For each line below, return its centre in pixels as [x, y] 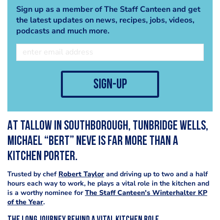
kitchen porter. [42, 157]
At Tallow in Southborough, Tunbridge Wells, [108, 126]
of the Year [25, 202]
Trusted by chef [33, 174]
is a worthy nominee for [46, 192]
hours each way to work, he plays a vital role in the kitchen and [108, 183]
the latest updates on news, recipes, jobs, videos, [105, 20]
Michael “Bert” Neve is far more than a [93, 141]
